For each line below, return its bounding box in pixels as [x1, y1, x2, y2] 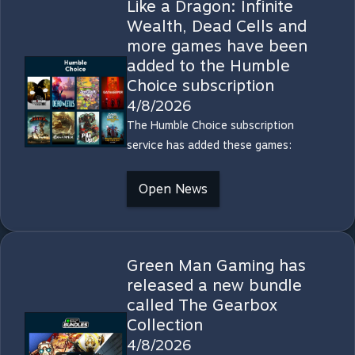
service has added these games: [126, 139, 292, 151]
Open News [138, 181, 208, 197]
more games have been [126, 36, 307, 55]
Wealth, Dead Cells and [126, 17, 307, 36]
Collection [126, 315, 203, 334]
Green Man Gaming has [126, 256, 306, 275]
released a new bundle [126, 276, 302, 295]
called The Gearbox [126, 296, 277, 315]
